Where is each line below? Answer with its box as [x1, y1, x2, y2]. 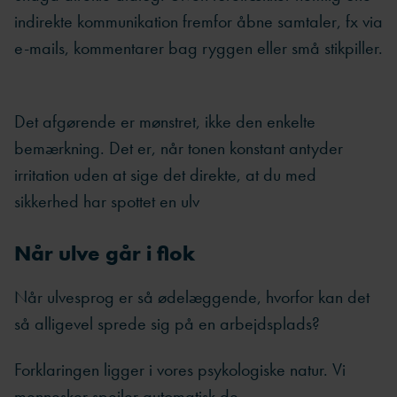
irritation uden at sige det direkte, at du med [14, 162, 316, 186]
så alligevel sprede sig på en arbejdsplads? [14, 311, 320, 335]
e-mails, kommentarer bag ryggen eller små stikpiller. [14, 36, 383, 60]
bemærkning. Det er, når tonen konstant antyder [14, 136, 343, 160]
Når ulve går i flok [14, 238, 195, 267]
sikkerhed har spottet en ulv [14, 189, 199, 213]
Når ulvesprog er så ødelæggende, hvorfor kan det [14, 284, 370, 308]
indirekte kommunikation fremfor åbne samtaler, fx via [14, 10, 383, 34]
